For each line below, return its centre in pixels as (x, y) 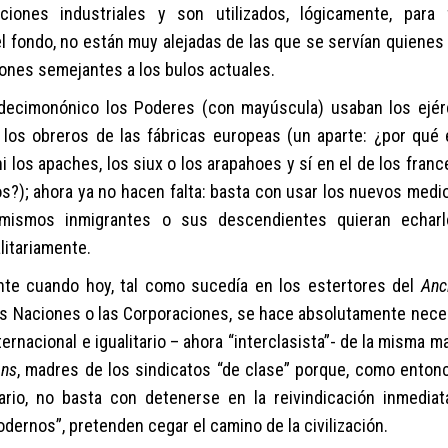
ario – (161, 341)
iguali (111, 341)
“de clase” (253, 369)
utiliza (231, 13)
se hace (265, 313)
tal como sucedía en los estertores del (270, 285)
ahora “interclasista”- (259, 341)
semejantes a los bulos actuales (154, 69)
